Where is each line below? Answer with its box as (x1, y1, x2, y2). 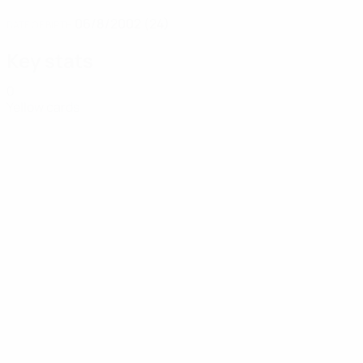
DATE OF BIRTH (6, 18, 72, 32)
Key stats (6, 47, 93, 74)
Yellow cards (6, 98, 79, 116)
